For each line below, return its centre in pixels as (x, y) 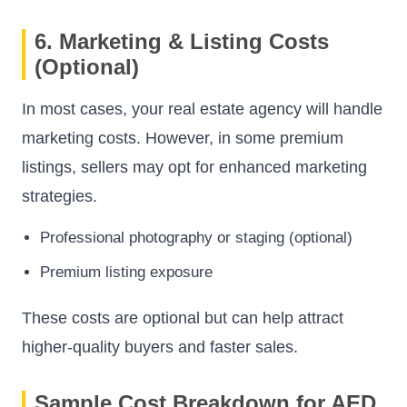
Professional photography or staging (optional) (196, 238)
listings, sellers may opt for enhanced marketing (194, 168)
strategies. (60, 197)
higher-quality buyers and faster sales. (160, 347)
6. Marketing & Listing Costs (182, 42)
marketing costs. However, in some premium (183, 139)
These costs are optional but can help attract (183, 318)
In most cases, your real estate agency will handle (202, 109)
